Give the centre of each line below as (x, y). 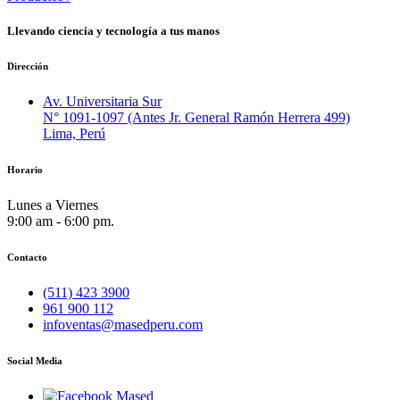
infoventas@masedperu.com (123, 324)
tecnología (132, 30)
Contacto (27, 257)
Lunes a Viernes (53, 204)
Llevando (33, 30)
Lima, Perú (74, 133)
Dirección (28, 66)
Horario (25, 169)
